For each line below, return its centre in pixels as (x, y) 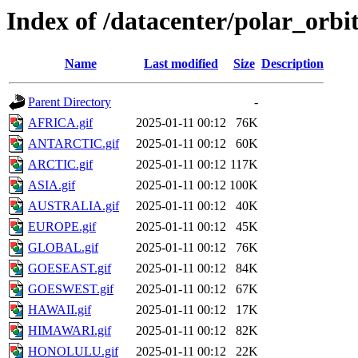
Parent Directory (70, 102)
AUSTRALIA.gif (74, 206)
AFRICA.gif (60, 123)
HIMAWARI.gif (70, 331)
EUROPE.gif (62, 227)
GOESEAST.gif (70, 268)
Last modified (181, 64)
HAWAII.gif (60, 310)
